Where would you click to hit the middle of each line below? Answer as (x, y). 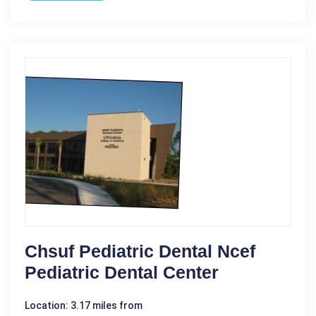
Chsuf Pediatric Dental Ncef (140, 251)
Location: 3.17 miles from (84, 305)
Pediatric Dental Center (122, 272)
